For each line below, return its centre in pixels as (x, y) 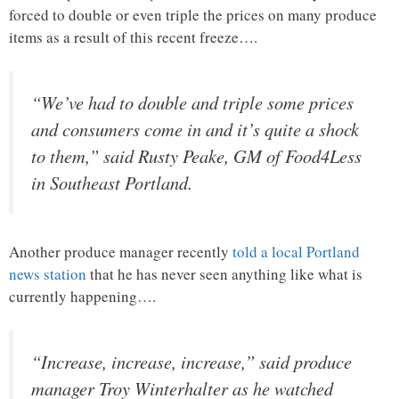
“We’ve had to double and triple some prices (192, 102)
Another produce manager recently (121, 252)
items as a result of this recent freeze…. (133, 37)
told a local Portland (296, 252)
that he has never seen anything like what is (224, 274)
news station (48, 274)
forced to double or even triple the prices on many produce (193, 15)
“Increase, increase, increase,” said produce (191, 361)
